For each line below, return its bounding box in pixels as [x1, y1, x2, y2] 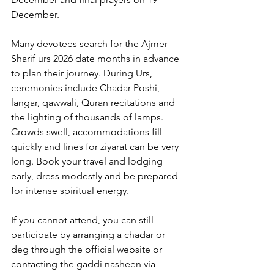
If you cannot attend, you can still [11, 214, 156, 226]
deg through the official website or [11, 243, 165, 256]
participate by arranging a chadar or [11, 229, 168, 241]
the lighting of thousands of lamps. [11, 111, 166, 124]
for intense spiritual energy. [11, 185, 131, 197]
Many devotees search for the [11, 38, 141, 50]
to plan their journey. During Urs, [11, 67, 155, 80]
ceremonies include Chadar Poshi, [11, 82, 162, 94]
